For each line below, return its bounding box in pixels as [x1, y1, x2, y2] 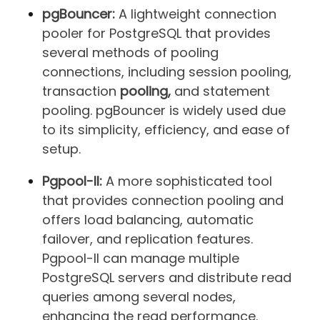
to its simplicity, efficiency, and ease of [42, 120, 290, 139]
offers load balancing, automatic [42, 210, 254, 229]
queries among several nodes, [42, 287, 236, 306]
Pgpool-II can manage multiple [42, 249, 239, 267]
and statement [174, 81, 270, 100]
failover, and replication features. [42, 229, 253, 248]
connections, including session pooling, [42, 62, 291, 81]
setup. [42, 139, 81, 158]
